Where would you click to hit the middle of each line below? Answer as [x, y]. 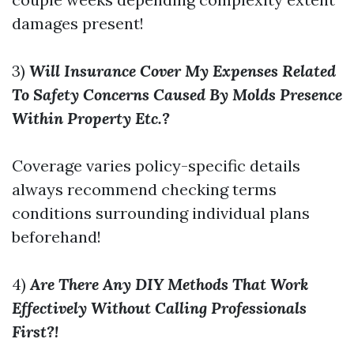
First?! [35, 331]
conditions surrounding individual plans [161, 213]
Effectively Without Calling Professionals [159, 308]
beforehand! [56, 237]
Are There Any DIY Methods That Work [169, 284]
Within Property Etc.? [91, 118]
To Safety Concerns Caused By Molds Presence [177, 94]
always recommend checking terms [144, 189]
